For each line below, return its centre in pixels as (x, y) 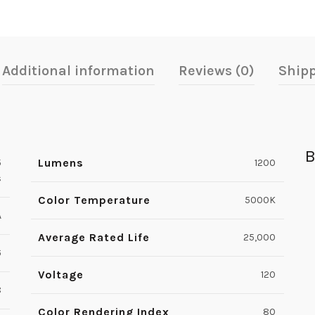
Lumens (61, 163)
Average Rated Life (94, 238)
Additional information (78, 71)
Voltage (61, 275)
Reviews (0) (217, 71)
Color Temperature (94, 200)
